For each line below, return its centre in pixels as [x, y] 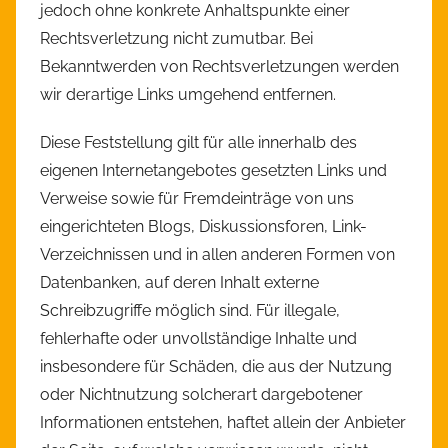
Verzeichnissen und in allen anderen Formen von [217, 255]
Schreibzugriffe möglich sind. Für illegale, [190, 311]
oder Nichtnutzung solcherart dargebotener [201, 395]
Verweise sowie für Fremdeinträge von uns [197, 199]
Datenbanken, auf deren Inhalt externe [179, 283]
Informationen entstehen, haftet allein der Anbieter [223, 423]
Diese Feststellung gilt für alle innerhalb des [198, 143]
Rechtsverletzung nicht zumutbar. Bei [176, 39]
